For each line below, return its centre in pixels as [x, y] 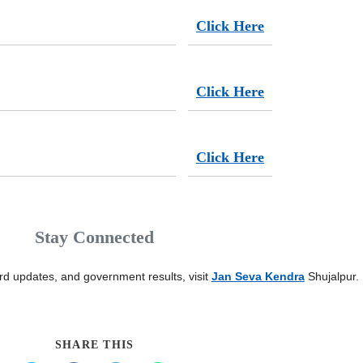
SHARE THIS [94, 344]
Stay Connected [95, 237]
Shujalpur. [331, 276]
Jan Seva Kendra [258, 276]
